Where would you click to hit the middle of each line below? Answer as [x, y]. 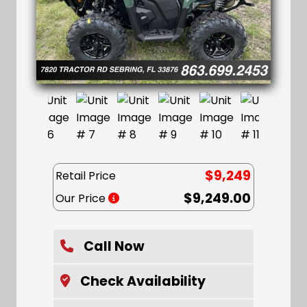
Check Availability [143, 282]
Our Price [82, 199]
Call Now [114, 247]
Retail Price [86, 176]
